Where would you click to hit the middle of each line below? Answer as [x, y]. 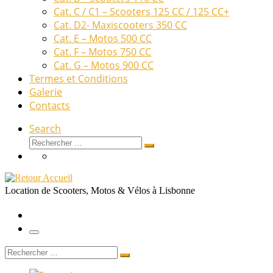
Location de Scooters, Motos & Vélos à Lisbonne [100, 190]
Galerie [46, 92]
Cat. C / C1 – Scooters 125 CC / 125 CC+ [141, 12]
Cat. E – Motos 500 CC [103, 38]
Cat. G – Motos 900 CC [104, 65]
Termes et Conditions [79, 79]
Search [45, 129]
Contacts [50, 105]
